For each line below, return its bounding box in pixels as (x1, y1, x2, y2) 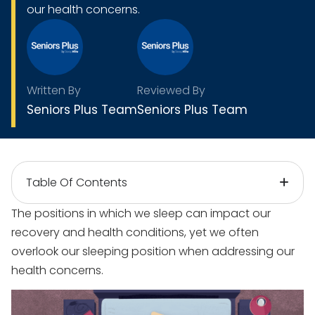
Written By (27, 82, 81, 98)
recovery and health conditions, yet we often (11, 224, 259, 240)
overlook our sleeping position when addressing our (11, 243, 295, 259)
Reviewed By (137, 82, 205, 98)
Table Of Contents (26, 174, 127, 191)
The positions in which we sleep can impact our (11, 205, 271, 221)
